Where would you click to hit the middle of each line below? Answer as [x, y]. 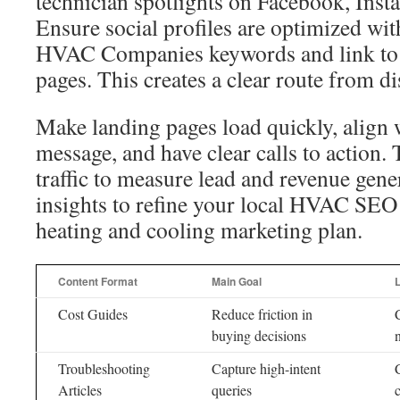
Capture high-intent [266, 368]
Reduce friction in [262, 314]
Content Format [98, 281]
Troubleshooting [104, 368]
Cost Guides [93, 314]
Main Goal [237, 281]
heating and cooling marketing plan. [199, 229]
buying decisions [259, 335]
